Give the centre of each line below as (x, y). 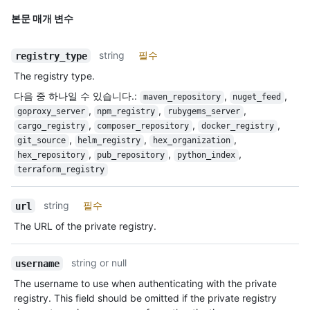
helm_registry (109, 141)
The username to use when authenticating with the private (145, 284)
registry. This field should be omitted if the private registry (145, 298)
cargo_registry (51, 126)
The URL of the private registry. (85, 226)
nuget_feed (257, 97)
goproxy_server (51, 112)
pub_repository (131, 155)
